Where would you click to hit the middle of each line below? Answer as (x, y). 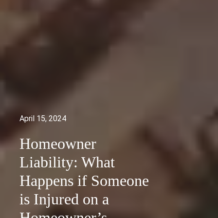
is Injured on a (64, 199)
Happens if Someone (84, 181)
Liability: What (67, 162)
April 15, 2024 (43, 119)
